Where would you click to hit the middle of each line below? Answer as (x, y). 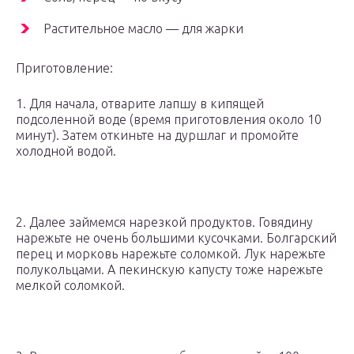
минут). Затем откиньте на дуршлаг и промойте (157, 136)
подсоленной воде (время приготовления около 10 (169, 120)
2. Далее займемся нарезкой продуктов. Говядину (164, 222)
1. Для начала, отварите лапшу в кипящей (140, 104)
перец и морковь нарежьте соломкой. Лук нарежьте (171, 254)
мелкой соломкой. (70, 286)
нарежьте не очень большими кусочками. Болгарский (176, 238)
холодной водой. (66, 151)
